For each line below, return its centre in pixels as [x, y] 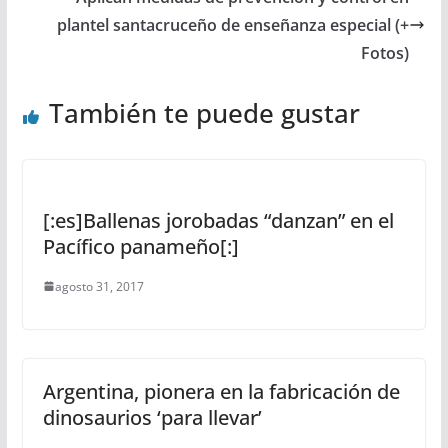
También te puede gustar [204, 112]
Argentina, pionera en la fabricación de [221, 391]
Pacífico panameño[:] [140, 246]
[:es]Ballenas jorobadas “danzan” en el [218, 220]
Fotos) [385, 52]
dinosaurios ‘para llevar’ [152, 417]
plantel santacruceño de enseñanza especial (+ [233, 24]
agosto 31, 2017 [99, 286]
